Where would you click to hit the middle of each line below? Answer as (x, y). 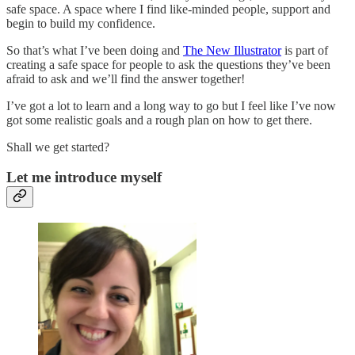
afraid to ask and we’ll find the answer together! (126, 78)
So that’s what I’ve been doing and (95, 50)
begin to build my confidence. (81, 23)
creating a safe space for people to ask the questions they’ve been (168, 64)
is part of (305, 50)
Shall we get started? (58, 147)
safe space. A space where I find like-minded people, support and (168, 9)
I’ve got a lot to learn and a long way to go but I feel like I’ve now (171, 105)
